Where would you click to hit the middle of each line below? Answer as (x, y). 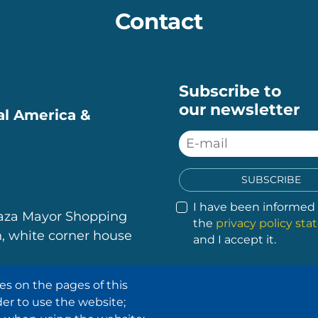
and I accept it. (235, 240)
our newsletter (239, 110)
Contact (159, 22)
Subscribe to (230, 92)
